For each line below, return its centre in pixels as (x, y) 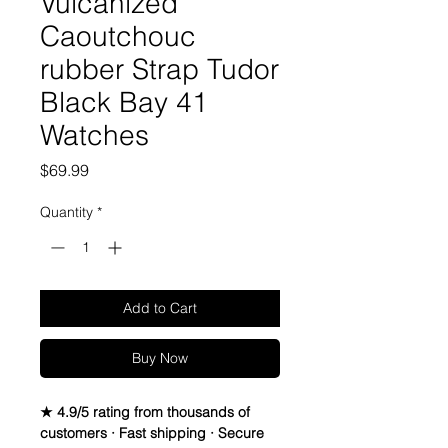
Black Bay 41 (124, 102)
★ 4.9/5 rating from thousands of (145, 412)
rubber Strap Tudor (159, 69)
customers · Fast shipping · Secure (152, 433)
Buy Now (160, 358)
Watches (94, 135)
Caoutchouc (118, 36)
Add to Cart (160, 308)
